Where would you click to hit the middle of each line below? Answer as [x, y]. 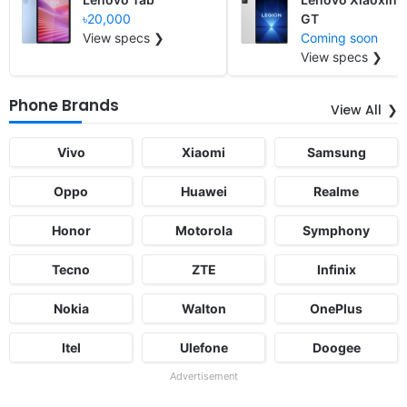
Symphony [336, 230]
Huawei [203, 191]
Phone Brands [64, 105]
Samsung [336, 152]
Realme [336, 191]
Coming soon [339, 37]
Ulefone [203, 347]
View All [356, 109]
